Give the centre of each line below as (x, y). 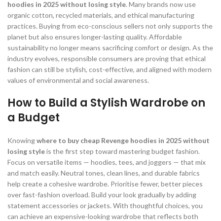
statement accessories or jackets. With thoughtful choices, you (105, 205)
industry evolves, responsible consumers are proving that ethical (107, 58)
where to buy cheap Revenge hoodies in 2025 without (123, 140)
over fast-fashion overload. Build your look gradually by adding (102, 194)
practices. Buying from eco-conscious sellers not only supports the (110, 26)
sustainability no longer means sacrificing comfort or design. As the (110, 47)
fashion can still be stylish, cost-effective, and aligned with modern (110, 69)
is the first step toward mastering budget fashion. (122, 151)
